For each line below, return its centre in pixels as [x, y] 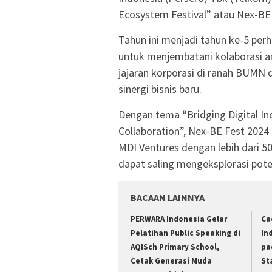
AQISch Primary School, [175, 247]
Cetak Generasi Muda [171, 261]
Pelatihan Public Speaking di [185, 233]
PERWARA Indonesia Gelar [179, 219]
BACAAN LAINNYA [168, 198]
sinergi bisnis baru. [160, 89]
